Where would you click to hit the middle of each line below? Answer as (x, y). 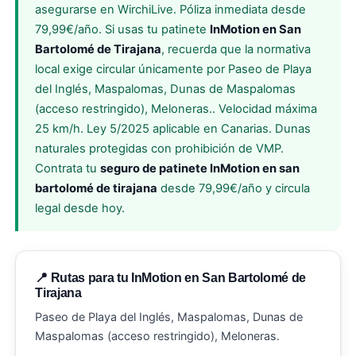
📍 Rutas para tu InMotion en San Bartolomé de (171, 277)
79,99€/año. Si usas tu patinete (122, 29)
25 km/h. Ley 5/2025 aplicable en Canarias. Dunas (172, 128)
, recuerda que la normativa (236, 49)
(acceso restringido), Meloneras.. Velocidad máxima (176, 108)
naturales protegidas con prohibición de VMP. (159, 148)
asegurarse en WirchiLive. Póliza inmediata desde (170, 9)
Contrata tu (67, 168)
